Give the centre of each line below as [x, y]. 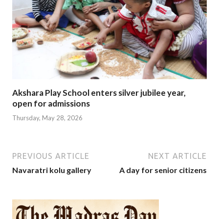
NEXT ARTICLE [177, 156]
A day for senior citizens [163, 170]
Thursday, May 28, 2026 [47, 118]
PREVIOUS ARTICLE [51, 156]
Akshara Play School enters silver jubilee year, [99, 93]
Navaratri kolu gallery [52, 170]
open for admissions [51, 104]
